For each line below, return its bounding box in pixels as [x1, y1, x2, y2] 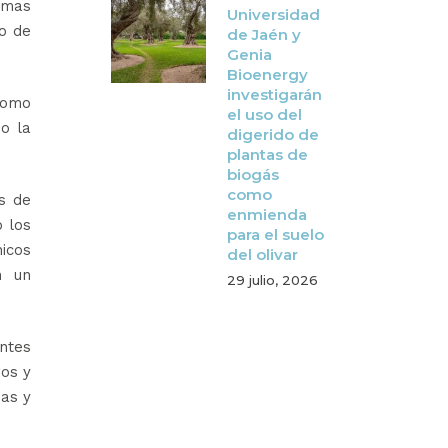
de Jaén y [227, 25, 301, 44]
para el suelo [227, 225, 324, 244]
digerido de [227, 125, 319, 144]
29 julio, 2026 [227, 272, 318, 288]
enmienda [227, 205, 307, 224]
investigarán [227, 85, 322, 104]
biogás [227, 165, 279, 184]
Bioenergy [227, 65, 308, 84]
